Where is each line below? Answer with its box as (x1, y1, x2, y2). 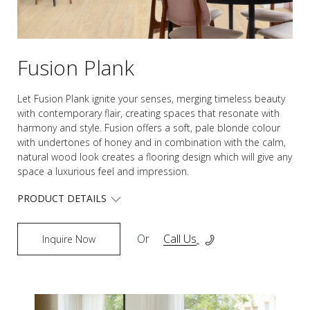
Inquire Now (42, 232, 95, 246)
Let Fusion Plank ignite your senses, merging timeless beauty (17, 91, 285, 105)
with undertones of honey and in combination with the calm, (17, 135, 286, 149)
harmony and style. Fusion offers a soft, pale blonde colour (17, 120, 280, 134)
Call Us (163, 231, 197, 247)
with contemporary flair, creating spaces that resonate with (17, 106, 280, 120)
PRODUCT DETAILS (17, 191, 109, 205)
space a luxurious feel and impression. (17, 164, 189, 178)
